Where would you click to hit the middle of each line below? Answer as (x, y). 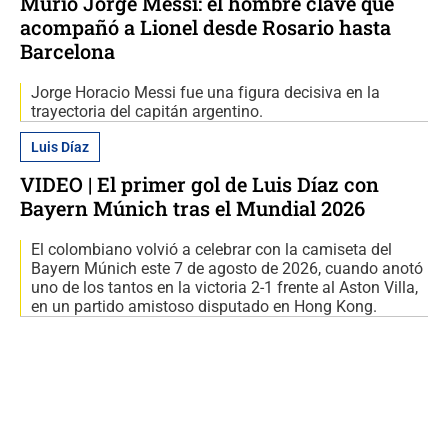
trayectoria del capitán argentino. (147, 112)
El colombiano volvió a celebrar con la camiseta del (211, 250)
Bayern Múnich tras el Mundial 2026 (192, 208)
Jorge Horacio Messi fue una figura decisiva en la (205, 93)
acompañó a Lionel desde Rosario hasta (205, 27)
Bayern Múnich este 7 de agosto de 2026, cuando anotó (227, 269)
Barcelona (67, 51)
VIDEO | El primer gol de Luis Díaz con (199, 184)
